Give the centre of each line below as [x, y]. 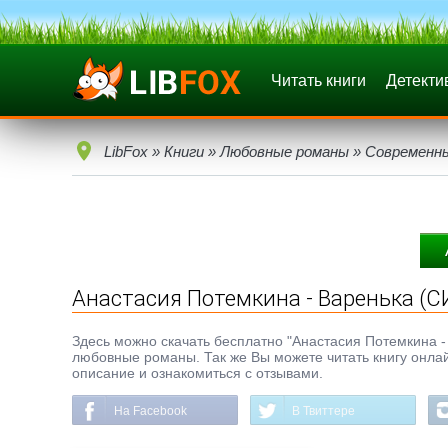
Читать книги [318, 80]
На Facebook [150, 411]
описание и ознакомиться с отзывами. [197, 373]
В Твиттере [323, 411]
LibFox [126, 151]
